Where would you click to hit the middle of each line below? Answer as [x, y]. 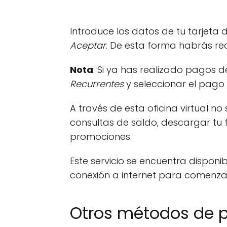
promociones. [101, 137]
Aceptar [88, 45]
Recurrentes [98, 84]
